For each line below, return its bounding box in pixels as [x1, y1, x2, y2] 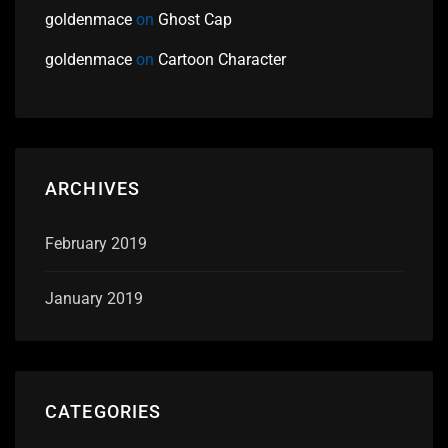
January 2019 [45, 288, 143, 308]
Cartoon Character [158, 50, 286, 70]
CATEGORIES [45, 400, 162, 422]
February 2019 [45, 233, 147, 253]
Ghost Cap [158, 10, 232, 30]
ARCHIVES [45, 178, 141, 200]
